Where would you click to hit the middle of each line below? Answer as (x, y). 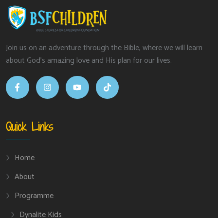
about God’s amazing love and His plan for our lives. (89, 60)
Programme (34, 196)
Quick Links (29, 127)
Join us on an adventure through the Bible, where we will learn (104, 48)
